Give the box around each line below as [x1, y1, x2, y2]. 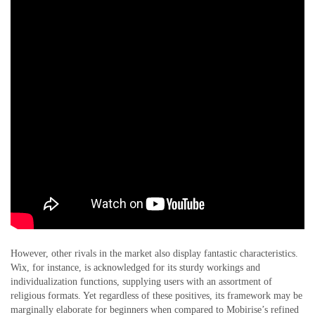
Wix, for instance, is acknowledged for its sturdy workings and [11, 262, 260, 273]
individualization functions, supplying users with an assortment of [11, 276, 272, 287]
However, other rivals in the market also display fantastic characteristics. [11, 247, 298, 259]
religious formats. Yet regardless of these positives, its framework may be [11, 290, 302, 301]
